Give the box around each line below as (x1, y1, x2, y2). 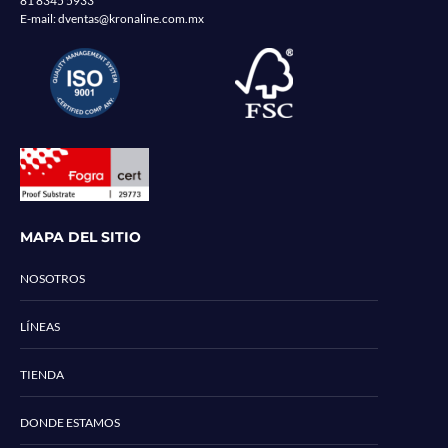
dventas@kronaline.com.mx (58, 11, 204, 27)
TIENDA (20, 366, 64, 382)
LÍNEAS (20, 318, 60, 334)
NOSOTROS (20, 270, 85, 286)
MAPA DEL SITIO (20, 227, 141, 246)
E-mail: (20, 11, 58, 27)
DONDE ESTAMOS (20, 414, 120, 430)
